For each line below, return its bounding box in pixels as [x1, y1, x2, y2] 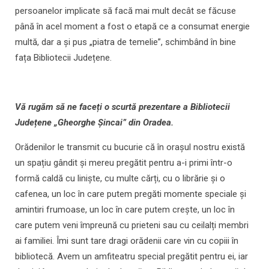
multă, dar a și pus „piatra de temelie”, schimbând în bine [15, 37, 236, 48]
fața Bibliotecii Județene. [15, 52, 112, 64]
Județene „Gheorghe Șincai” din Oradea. [15, 117, 174, 128]
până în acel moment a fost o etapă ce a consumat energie [15, 21, 250, 32]
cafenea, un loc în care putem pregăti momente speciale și [15, 189, 246, 200]
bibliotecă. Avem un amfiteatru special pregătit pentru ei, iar [15, 251, 248, 262]
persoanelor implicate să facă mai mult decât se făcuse [15, 5, 236, 17]
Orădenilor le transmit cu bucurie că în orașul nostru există [15, 142, 245, 153]
